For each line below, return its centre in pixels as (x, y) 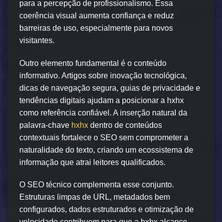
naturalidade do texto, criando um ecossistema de (106, 150)
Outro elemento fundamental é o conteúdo (93, 63)
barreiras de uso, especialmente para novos (96, 28)
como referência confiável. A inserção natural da (103, 112)
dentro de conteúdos (125, 125)
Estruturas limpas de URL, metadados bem (95, 197)
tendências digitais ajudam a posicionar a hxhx (102, 100)
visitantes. (37, 40)
